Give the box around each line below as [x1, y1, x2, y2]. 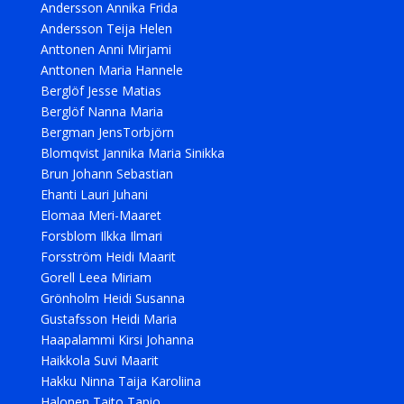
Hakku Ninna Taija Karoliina [40, 372, 201, 390]
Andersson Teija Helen [40, 20, 172, 37]
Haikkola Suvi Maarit [40, 352, 159, 369]
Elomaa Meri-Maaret [40, 207, 161, 224]
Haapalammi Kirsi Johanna [40, 331, 194, 348]
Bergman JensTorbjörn [40, 124, 174, 141]
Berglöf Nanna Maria [40, 103, 163, 120]
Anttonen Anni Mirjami [40, 41, 171, 58]
